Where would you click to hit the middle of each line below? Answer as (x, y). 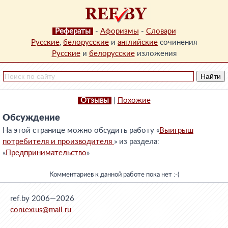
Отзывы (94, 101)
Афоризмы (119, 31)
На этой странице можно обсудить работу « (81, 131)
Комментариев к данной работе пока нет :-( (114, 175)
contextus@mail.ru (41, 210)
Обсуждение (31, 118)
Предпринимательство (46, 153)
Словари (161, 31)
